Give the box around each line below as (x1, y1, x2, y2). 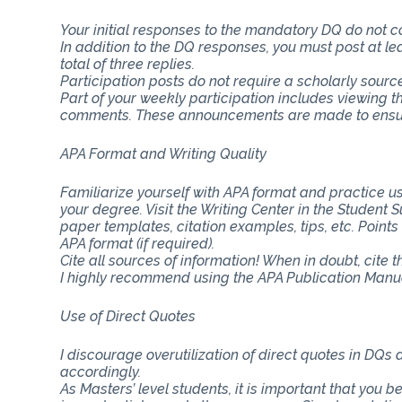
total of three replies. (60, 55, 196, 73)
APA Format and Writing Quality (60, 144, 267, 162)
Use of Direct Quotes (60, 307, 197, 325)
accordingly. (60, 363, 142, 380)
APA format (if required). (60, 234, 215, 252)
